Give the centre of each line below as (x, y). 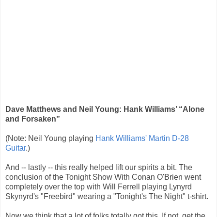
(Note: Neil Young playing (50, 139)
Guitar (15, 148)
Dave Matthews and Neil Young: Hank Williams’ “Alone (105, 109)
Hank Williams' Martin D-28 (142, 139)
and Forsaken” (33, 119)
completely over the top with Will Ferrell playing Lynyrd (99, 187)
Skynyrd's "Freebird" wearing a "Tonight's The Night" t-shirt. (107, 197)
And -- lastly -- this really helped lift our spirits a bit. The (99, 168)
